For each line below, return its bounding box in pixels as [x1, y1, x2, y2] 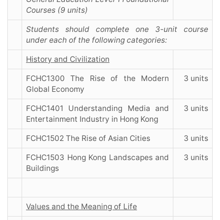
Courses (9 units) [26, 5, 88, 15]
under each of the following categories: [26, 35, 169, 45]
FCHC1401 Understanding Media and [26, 104, 169, 113]
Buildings [26, 164, 59, 173]
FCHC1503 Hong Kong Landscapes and [26, 153, 169, 163]
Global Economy [26, 84, 84, 94]
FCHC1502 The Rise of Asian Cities [26, 134, 150, 143]
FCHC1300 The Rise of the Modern [26, 74, 169, 83]
